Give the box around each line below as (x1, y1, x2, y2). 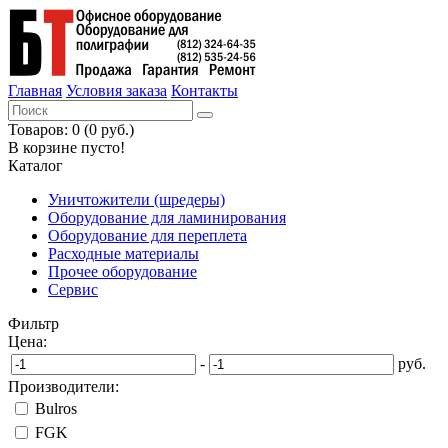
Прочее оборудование (48, 263, 197, 280)
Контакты (171, 82, 238, 99)
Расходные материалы (48, 245, 199, 262)
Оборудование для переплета (48, 227, 247, 244)
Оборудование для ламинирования (48, 209, 286, 226)
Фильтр (8, 315, 59, 332)
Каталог (8, 157, 63, 174)
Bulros (35, 400, 77, 417)
